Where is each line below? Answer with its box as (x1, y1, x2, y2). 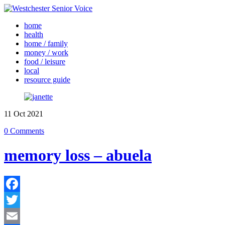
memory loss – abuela (4, 146, 152, 165)
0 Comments (4, 127, 44, 135)
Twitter (4, 211, 27, 220)
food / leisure (24, 57, 65, 66)
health (24, 30, 43, 39)
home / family (24, 39, 68, 48)
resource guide (24, 75, 70, 84)
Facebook (4, 195, 35, 204)
